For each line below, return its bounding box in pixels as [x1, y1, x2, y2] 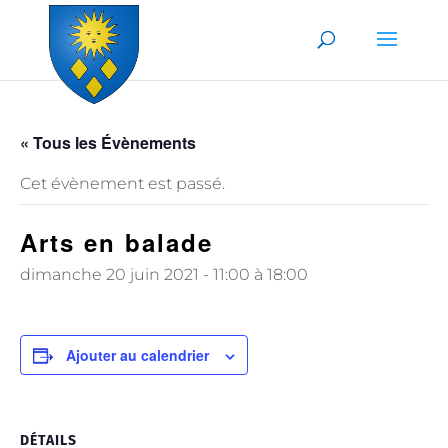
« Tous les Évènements [20, 131, 196, 154]
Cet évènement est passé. [20, 174, 225, 193]
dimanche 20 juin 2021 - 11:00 [20, 265, 250, 284]
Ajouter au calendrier [66, 345, 209, 365]
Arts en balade [20, 225, 213, 259]
